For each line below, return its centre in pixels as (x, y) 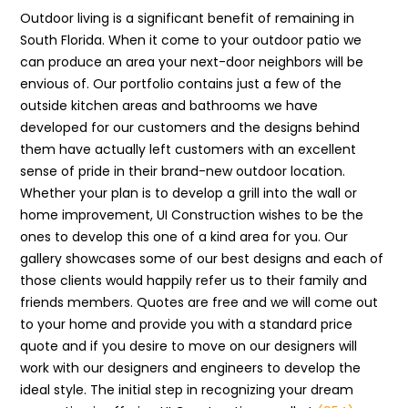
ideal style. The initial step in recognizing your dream (187, 390)
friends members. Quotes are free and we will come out (199, 302)
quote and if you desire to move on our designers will (189, 346)
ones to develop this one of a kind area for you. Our (184, 237)
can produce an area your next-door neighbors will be (192, 62)
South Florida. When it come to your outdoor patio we (191, 40)
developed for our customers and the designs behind (190, 127)
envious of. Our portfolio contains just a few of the (181, 84)
